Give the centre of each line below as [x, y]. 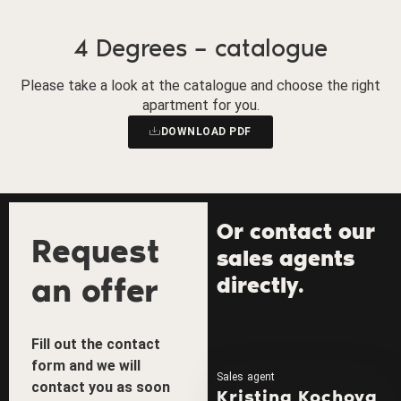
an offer [95, 290]
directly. [261, 285]
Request [95, 251]
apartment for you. [200, 105]
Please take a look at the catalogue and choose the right [200, 85]
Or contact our [296, 231]
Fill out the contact [96, 344]
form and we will [86, 365]
